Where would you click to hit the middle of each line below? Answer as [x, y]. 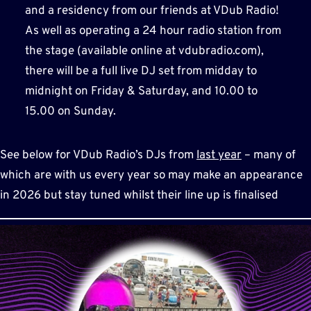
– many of [269, 155]
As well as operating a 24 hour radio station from [153, 31]
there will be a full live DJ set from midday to [141, 71]
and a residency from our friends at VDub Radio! [152, 11]
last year [219, 155]
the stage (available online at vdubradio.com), [144, 51]
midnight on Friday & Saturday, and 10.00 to [141, 91]
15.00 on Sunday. [70, 111]
